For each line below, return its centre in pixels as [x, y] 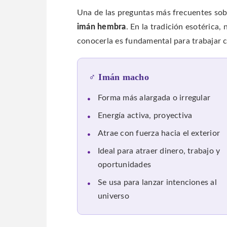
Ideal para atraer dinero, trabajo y [159, 152]
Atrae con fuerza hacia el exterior [159, 134]
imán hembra [102, 27]
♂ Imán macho [119, 77]
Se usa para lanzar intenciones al [157, 183]
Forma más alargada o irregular [154, 98]
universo [113, 197]
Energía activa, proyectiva [145, 116]
